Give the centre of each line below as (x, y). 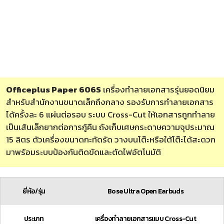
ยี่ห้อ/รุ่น (34, 191)
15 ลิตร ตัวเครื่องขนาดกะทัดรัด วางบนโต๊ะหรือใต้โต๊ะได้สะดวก (111, 140)
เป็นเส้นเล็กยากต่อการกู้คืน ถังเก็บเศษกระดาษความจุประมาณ (110, 127)
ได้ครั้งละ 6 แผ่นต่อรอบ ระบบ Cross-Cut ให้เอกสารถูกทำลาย (110, 115)
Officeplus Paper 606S (53, 90)
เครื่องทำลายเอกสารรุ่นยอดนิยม (158, 90)
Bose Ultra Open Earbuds (145, 191)
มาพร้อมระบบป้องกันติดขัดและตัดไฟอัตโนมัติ (83, 152)
